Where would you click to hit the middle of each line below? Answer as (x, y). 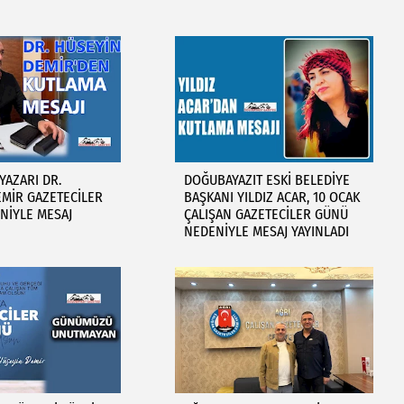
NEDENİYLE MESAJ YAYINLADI (266, 231)
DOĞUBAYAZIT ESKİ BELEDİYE (266, 180)
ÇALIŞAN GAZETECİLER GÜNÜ (266, 214)
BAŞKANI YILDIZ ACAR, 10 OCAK (271, 197)
